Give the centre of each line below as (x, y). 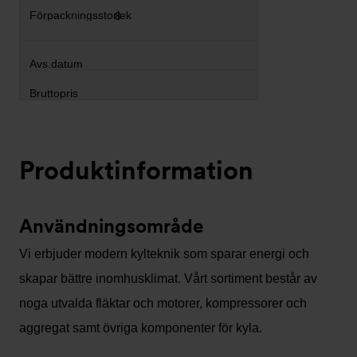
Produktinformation (136, 170)
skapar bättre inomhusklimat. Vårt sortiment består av (168, 278)
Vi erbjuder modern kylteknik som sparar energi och (164, 253)
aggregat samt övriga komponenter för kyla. (141, 328)
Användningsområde (112, 226)
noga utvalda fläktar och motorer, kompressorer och (163, 303)
